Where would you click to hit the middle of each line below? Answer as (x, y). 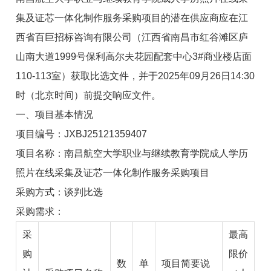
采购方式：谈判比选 (60, 192)
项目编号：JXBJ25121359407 (84, 134)
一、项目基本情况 (55, 114)
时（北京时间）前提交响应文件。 (89, 95)
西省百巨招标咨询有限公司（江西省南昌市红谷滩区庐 (132, 37)
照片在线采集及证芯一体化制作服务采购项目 (113, 172)
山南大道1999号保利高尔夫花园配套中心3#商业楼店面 (134, 56)
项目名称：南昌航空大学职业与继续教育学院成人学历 (132, 153)
